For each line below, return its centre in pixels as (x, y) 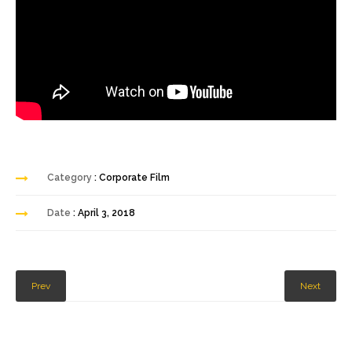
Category (71, 177)
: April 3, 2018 (104, 213)
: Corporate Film (132, 177)
